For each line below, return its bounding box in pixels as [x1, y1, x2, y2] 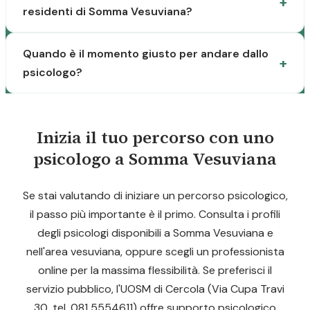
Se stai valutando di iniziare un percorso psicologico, [22, 188, 288, 203]
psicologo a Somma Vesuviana [33, 147, 277, 170]
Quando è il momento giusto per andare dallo [23, 46, 268, 61]
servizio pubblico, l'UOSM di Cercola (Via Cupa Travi [26, 282, 284, 296]
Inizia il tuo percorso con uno [36, 126, 274, 149]
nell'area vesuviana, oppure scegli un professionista [26, 244, 284, 259]
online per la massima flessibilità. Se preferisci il [38, 263, 272, 277]
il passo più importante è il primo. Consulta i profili [30, 207, 280, 221]
